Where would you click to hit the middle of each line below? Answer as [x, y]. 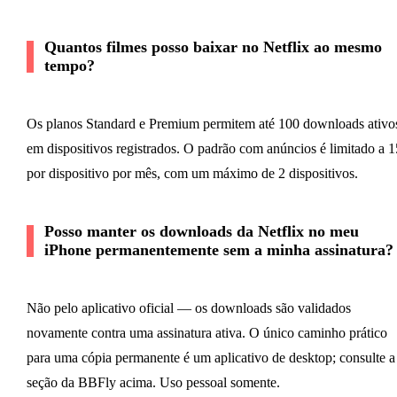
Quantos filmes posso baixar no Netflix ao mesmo [213, 47]
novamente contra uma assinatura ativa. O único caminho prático [206, 332]
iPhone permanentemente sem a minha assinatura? [218, 249]
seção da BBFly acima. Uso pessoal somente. [153, 382]
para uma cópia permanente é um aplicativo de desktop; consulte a [210, 357]
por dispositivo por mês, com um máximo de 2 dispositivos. [192, 173]
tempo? [69, 65]
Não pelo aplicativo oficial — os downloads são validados [188, 307]
